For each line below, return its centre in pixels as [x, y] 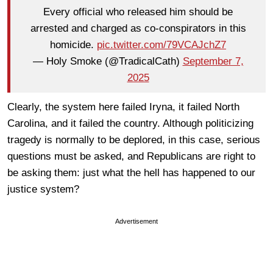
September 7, [213, 62]
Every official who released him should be [138, 12]
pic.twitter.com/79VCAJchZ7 [161, 45]
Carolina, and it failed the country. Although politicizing [130, 123]
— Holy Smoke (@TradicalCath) [108, 62]
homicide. [73, 45]
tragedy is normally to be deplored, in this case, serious [134, 140]
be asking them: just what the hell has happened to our [131, 172]
